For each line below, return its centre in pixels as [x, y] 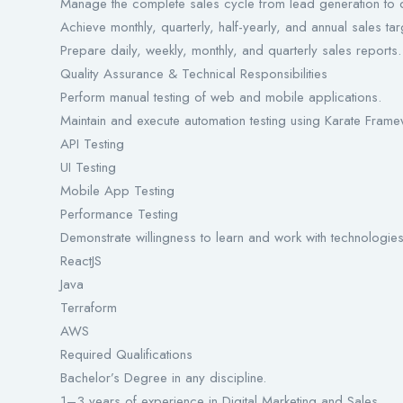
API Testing [92, 144]
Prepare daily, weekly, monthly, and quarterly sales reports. [231, 51]
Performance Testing [119, 215]
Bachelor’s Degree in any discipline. [163, 378]
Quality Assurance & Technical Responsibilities [194, 74]
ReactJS [81, 261]
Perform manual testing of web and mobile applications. [221, 98]
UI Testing [88, 168]
